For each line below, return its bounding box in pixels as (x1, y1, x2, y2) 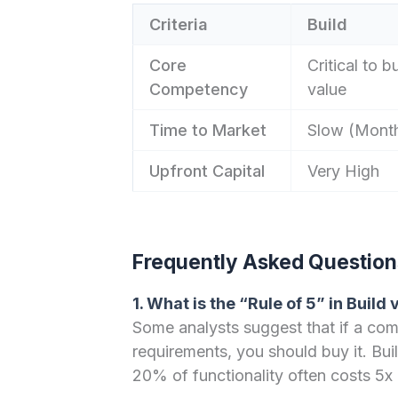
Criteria (148, 14, 208, 34)
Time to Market (148, 120, 267, 139)
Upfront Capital (148, 161, 265, 180)
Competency (148, 79, 248, 99)
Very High (306, 161, 379, 180)
